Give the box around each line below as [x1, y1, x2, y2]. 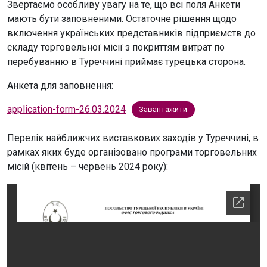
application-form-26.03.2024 [7, 103, 126, 115]
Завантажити [139, 105, 188, 114]
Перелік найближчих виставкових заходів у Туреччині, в [7, 132, 259, 144]
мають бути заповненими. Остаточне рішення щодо [7, 13, 237, 24]
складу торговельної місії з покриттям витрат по [7, 41, 225, 53]
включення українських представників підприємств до [7, 27, 256, 39]
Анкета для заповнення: [7, 79, 113, 91]
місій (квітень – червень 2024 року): [7, 160, 168, 172]
